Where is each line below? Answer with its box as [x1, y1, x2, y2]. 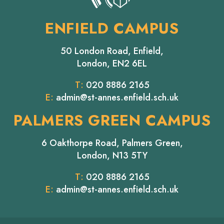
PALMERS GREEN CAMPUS [13, 109, 211, 131]
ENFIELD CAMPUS [45, 17, 179, 39]
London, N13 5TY [76, 148, 147, 162]
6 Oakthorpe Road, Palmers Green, [41, 136, 183, 149]
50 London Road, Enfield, [60, 44, 163, 57]
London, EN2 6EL [77, 56, 147, 70]
